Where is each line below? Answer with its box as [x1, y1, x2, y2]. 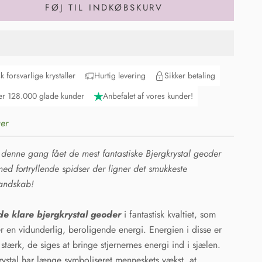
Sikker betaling [164, 70, 216, 82]
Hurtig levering [94, 70, 146, 82]
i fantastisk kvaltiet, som [121, 208, 216, 222]
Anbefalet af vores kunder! [103, 90, 194, 102]
